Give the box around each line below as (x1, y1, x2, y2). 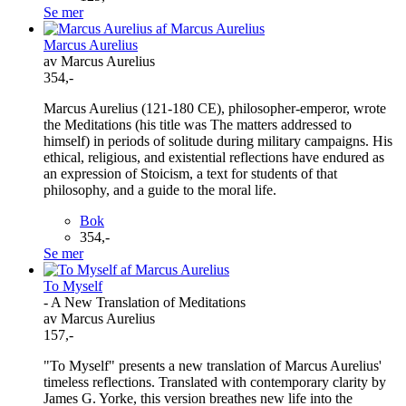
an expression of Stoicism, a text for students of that (43, 165, 337, 181)
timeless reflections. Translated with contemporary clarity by (43, 373, 386, 390)
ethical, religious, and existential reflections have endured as (43, 149, 384, 165)
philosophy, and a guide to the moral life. (43, 181, 276, 198)
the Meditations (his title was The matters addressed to (43, 116, 352, 132)
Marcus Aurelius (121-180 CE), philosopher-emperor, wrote (43, 100, 386, 116)
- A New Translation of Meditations (43, 294, 246, 310)
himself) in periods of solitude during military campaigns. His (43, 132, 392, 149)
